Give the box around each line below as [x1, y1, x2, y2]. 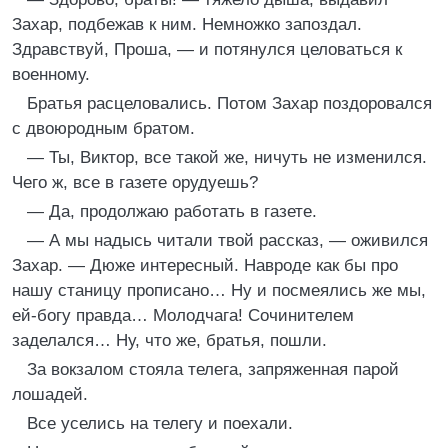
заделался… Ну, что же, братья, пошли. [12, 331, 327, 350]
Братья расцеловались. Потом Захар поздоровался [27, 94, 432, 113]
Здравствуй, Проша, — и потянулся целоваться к [12, 40, 402, 59]
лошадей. [12, 385, 88, 404]
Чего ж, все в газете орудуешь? [12, 173, 258, 192]
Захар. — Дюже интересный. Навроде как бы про [12, 256, 398, 275]
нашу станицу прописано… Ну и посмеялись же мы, [12, 281, 426, 300]
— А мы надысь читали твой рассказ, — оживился [27, 231, 428, 250]
